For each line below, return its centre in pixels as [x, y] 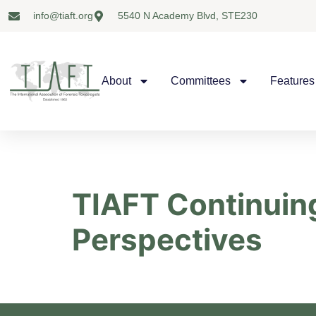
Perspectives [167, 239]
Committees [201, 81]
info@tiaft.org [63, 16]
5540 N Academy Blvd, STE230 [188, 16]
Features [292, 81]
